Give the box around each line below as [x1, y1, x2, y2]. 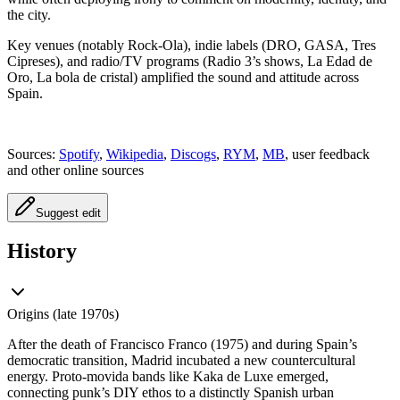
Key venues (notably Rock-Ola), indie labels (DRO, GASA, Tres [7, 37, 376, 53]
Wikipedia [106, 146, 163, 162]
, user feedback [285, 146, 370, 162]
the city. [7, 6, 51, 22]
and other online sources [7, 162, 144, 178]
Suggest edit [36, 205, 101, 220]
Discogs [171, 146, 216, 162]
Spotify [59, 146, 99, 162]
